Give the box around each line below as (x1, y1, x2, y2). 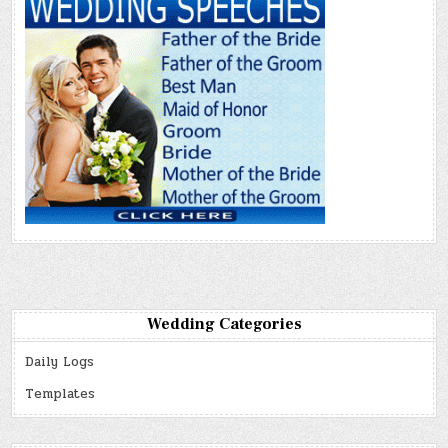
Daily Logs (25, 352, 95, 373)
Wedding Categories (146, 314, 302, 335)
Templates (25, 384, 96, 405)
